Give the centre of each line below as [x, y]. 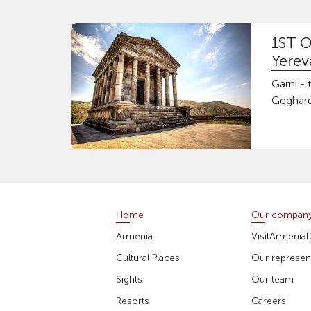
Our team [272, 280]
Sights [129, 280]
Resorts [133, 301]
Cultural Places [148, 258]
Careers [268, 301]
